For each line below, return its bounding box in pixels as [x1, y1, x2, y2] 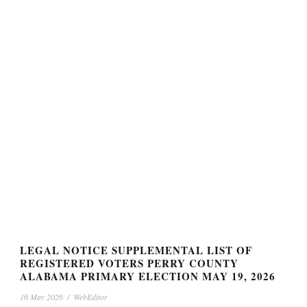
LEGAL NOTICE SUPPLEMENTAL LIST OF [20, 243, 252, 258]
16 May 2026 [20, 291, 63, 303]
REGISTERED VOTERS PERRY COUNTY [20, 256, 238, 271]
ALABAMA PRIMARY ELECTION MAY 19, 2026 [20, 269, 275, 284]
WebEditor [73, 291, 108, 303]
